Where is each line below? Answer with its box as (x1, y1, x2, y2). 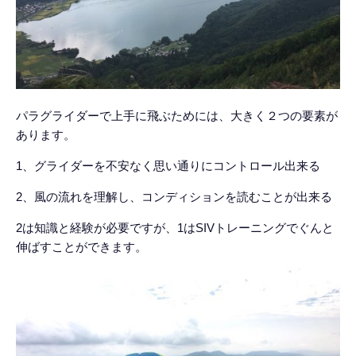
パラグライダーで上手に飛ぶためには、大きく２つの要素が (16, 109, 338, 122)
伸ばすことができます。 (16, 240, 147, 253)
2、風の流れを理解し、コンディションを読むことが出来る (16, 190, 332, 203)
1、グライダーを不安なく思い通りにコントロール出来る (16, 159, 320, 172)
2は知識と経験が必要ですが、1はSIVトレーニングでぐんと (16, 221, 334, 234)
